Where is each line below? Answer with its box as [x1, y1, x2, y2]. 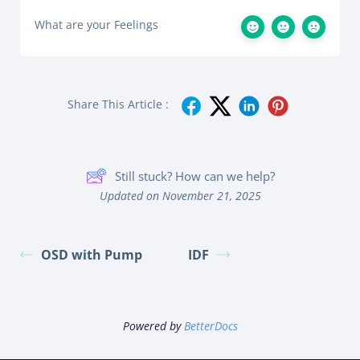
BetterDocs [183, 318, 238, 333]
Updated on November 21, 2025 [99, 188, 261, 203]
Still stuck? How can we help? [114, 167, 275, 184]
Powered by [122, 318, 184, 333]
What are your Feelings [35, 17, 158, 32]
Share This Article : [67, 96, 169, 112]
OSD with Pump [41, 246, 142, 264]
